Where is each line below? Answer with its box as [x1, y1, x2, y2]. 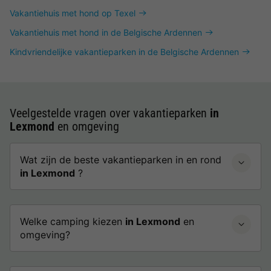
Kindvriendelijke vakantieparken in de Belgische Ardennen [10, 47, 239, 57]
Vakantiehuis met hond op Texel [10, 8, 135, 18]
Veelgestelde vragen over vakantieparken [10, 106, 210, 120]
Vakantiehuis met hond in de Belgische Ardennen [10, 27, 202, 38]
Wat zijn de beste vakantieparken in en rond [20, 154, 221, 166]
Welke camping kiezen [20, 215, 125, 227]
